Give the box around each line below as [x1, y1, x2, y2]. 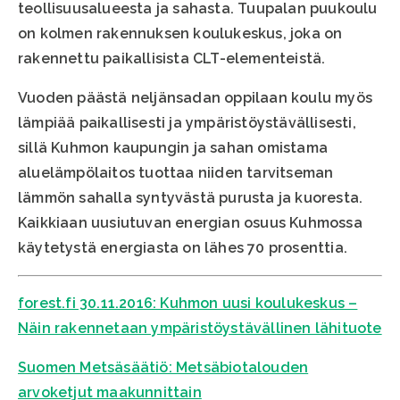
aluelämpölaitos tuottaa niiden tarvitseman [18, 164, 334, 182]
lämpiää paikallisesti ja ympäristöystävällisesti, [18, 114, 356, 132]
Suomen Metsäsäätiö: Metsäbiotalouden [18, 359, 309, 377]
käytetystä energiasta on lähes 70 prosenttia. [18, 239, 348, 257]
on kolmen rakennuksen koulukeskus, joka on [18, 25, 343, 43]
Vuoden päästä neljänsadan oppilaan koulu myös [18, 89, 373, 107]
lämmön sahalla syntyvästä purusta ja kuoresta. [18, 189, 363, 207]
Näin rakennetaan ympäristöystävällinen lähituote [18, 320, 382, 337]
